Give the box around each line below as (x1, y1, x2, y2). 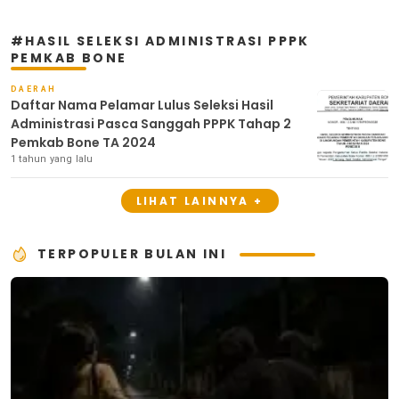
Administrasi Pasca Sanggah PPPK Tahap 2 (11, 115, 291, 134)
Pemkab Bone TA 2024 (11, 134, 156, 152)
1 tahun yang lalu (11, 153, 94, 166)
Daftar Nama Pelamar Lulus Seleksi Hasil (11, 96, 273, 115)
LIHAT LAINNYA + (135, 193, 264, 209)
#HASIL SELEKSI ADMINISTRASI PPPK (11, 32, 310, 51)
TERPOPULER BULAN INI (37, 245, 226, 264)
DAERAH (11, 85, 57, 94)
